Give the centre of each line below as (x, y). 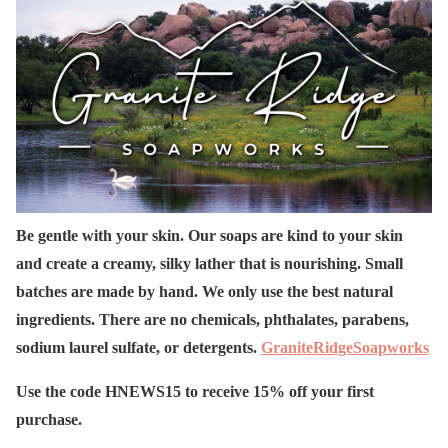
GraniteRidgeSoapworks (345, 347)
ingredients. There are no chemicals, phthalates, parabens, (212, 319)
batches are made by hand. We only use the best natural (204, 291)
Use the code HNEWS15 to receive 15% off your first (195, 391)
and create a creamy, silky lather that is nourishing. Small (209, 263)
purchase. (49, 419)
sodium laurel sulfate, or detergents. (138, 347)
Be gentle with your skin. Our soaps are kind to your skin (209, 235)
